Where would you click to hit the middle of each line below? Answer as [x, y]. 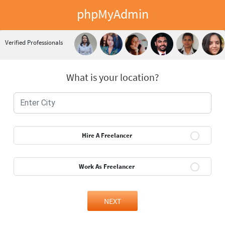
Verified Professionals [34, 42]
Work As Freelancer [107, 166]
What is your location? [113, 77]
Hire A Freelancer [107, 135]
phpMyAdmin [113, 14]
